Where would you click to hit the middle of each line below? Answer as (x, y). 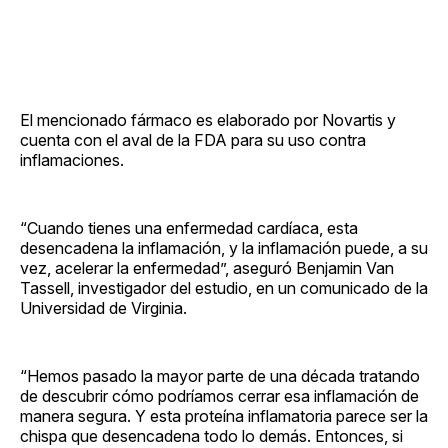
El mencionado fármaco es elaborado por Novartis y (208, 119)
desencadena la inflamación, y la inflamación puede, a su (224, 247)
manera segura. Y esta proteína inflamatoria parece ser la (224, 415)
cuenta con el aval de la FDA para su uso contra (193, 139)
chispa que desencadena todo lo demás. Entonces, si (211, 435)
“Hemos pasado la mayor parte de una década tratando (220, 375)
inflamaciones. (72, 159)
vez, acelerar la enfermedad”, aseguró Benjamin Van (207, 267)
